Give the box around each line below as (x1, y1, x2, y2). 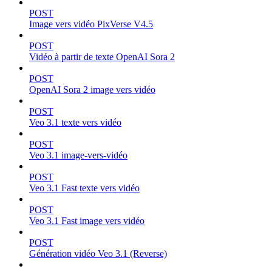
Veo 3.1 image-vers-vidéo (29, 149, 127, 160)
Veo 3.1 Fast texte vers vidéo (29, 182, 140, 193)
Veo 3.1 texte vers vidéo (29, 117, 121, 127)
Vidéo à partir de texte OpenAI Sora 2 (29, 51, 175, 62)
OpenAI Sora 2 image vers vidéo (29, 84, 155, 95)
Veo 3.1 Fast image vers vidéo (29, 215, 144, 226)
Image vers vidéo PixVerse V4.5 (29, 18, 153, 29)
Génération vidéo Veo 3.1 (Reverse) (29, 248, 167, 259)
